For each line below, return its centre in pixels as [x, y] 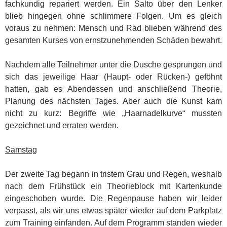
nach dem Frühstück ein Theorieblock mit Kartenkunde [113, 186]
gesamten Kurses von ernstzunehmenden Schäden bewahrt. [113, 40]
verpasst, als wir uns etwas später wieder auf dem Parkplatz [113, 210]
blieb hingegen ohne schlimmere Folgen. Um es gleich [113, 16]
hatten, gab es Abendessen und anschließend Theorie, [113, 89]
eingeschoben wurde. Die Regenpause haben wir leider [113, 198]
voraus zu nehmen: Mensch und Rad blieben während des [113, 28]
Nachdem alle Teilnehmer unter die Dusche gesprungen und [113, 64]
